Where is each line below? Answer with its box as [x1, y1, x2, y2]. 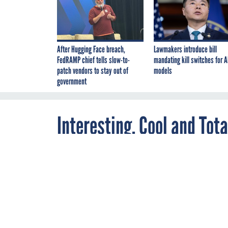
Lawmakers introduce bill [154, 44, 217, 55]
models [154, 65, 172, 77]
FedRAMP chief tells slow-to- [57, 54, 130, 66]
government [57, 76, 87, 88]
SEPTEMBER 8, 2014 [154, 173, 225, 185]
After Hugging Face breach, [57, 44, 125, 55]
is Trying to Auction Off [57, 137, 210, 167]
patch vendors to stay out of [57, 65, 128, 77]
